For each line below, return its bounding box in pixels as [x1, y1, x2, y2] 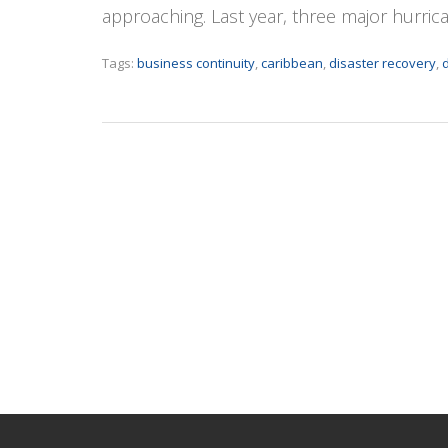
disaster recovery [329, 53, 436, 72]
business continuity [137, 53, 255, 72]
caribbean [261, 53, 323, 72]
